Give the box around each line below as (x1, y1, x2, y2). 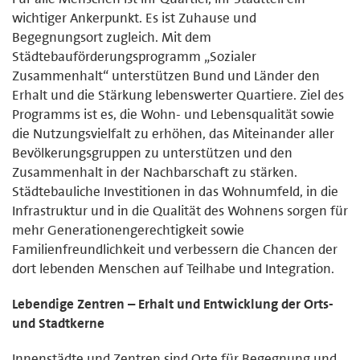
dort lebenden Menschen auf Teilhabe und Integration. (12, 259, 334, 277)
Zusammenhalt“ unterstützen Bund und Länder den (12, 66, 320, 84)
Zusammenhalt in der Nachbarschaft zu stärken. (12, 162, 297, 181)
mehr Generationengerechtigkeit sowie (12, 220, 244, 239)
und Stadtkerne (12, 313, 104, 332)
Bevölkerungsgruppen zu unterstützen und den (12, 143, 292, 162)
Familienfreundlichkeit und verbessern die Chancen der (12, 239, 337, 258)
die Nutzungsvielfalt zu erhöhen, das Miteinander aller (12, 124, 334, 142)
